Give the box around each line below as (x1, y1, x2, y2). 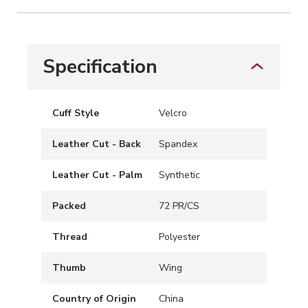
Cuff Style (52, 106, 99, 120)
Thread (52, 230, 87, 243)
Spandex (159, 137, 197, 151)
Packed (52, 199, 86, 212)
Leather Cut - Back (52, 137, 141, 151)
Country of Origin (52, 291, 136, 305)
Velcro (159, 106, 187, 120)
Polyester (159, 230, 200, 243)
